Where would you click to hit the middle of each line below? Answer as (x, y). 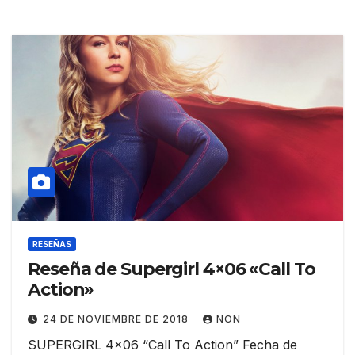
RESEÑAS (52, 244)
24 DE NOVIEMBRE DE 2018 (117, 319)
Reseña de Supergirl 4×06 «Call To (172, 269)
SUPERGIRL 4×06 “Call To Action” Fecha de (162, 345)
